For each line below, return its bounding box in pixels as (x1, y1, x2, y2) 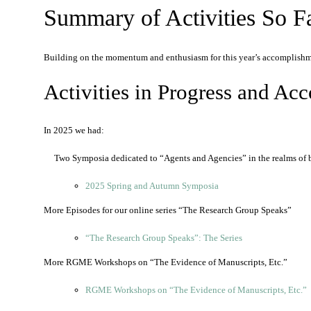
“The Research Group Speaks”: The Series (85, 233, 242, 243)
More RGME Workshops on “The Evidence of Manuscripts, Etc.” (44, 257, 287, 267)
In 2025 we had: (44, 125, 104, 135)
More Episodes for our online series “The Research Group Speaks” (44, 205, 292, 215)
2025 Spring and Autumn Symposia (85, 180, 219, 191)
